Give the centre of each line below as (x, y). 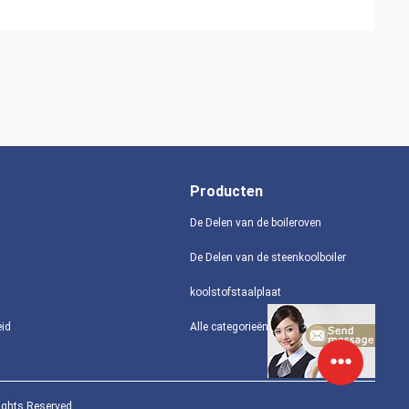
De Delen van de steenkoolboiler (267, 257)
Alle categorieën (229, 327)
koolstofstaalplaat (235, 292)
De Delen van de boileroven (255, 223)
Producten (226, 191)
